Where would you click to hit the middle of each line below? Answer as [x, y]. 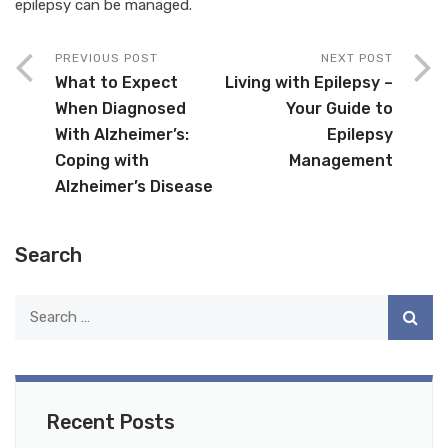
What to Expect [116, 82]
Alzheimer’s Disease [134, 186]
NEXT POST [357, 57]
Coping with [102, 160]
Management [341, 160]
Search [48, 254]
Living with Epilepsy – [309, 82]
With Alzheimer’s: [122, 134]
